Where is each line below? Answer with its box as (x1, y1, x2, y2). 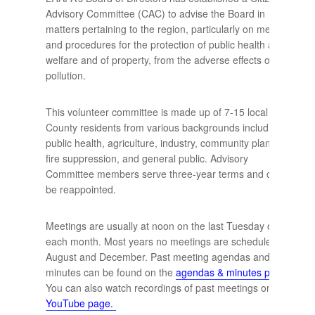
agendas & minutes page (175, 265, 287, 280)
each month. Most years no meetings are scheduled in (45, 234, 288, 249)
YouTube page (45, 296, 110, 311)
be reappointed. (45, 182, 116, 197)
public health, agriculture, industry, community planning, (45, 136, 292, 150)
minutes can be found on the (45, 265, 176, 280)
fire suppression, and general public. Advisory (45, 151, 248, 166)
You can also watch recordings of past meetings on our (45, 281, 290, 295)
